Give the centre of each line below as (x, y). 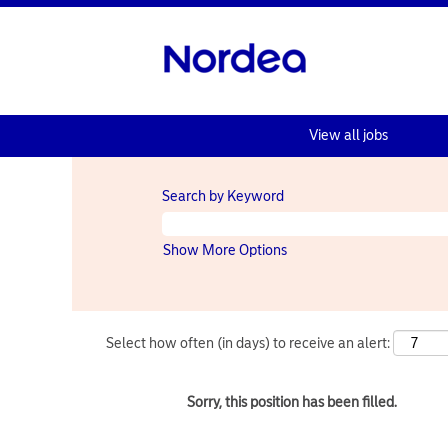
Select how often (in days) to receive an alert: (248, 343)
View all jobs (348, 135)
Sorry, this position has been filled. (292, 402)
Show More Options (225, 250)
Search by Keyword (223, 196)
